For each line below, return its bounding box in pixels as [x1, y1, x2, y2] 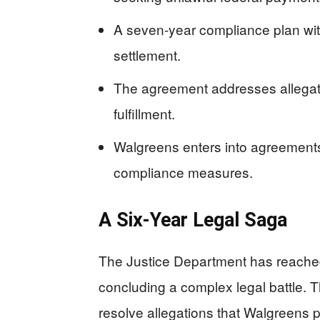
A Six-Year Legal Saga [99, 208, 287, 231]
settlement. [114, 44, 181, 64]
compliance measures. [114, 161, 253, 181]
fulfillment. [114, 103, 175, 123]
